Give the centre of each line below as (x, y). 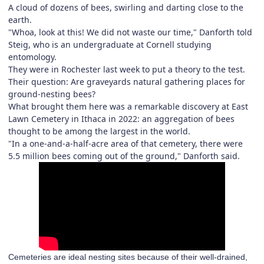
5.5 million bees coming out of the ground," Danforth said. (124, 156)
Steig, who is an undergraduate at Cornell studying (110, 44)
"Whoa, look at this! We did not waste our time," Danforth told (130, 32)
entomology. (32, 57)
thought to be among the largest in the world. (99, 131)
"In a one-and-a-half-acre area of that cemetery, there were (126, 143)
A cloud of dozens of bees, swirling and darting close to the (126, 7)
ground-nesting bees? (52, 94)
